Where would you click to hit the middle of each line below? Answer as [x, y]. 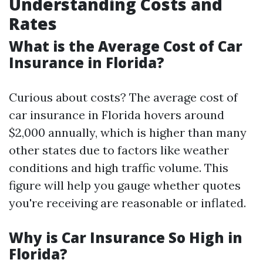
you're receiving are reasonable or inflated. [127, 203]
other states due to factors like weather [119, 150]
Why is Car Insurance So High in [126, 237]
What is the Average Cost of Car [126, 46]
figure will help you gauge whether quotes [125, 185]
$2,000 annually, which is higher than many [128, 132]
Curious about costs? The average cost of [123, 97]
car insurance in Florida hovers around [117, 115]
